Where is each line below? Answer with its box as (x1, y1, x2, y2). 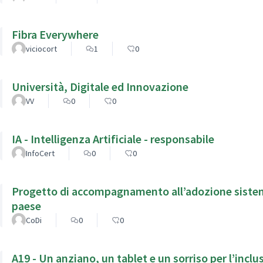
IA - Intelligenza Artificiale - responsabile (24, 131, 214, 146)
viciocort (26, 43, 57, 54)
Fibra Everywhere (12, 26, 99, 42)
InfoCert (26, 147, 55, 159)
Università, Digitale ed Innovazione (12, 79, 188, 94)
